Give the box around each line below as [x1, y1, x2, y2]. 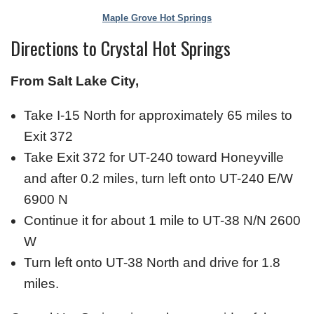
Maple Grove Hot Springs [102, 12, 212, 23]
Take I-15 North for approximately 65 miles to [24, 107, 292, 123]
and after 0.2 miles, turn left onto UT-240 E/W [24, 170, 293, 186]
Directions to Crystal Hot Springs [11, 34, 231, 62]
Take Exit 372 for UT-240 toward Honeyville [24, 149, 284, 165]
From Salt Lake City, [11, 73, 139, 88]
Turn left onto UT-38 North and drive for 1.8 [24, 254, 280, 270]
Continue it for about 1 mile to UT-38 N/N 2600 [24, 212, 301, 228]
